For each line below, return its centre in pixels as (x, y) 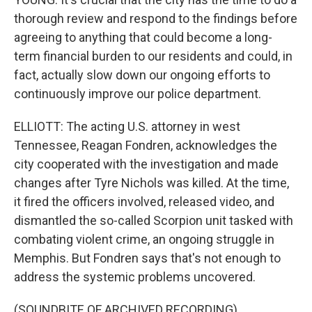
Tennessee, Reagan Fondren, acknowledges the (146, 145)
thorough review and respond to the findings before (156, 18)
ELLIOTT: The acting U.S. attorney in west (127, 126)
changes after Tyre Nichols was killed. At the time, (151, 183)
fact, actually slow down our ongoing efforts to (142, 75)
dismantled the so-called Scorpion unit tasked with (154, 220)
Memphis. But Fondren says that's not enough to (147, 258)
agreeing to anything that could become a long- (143, 37)
